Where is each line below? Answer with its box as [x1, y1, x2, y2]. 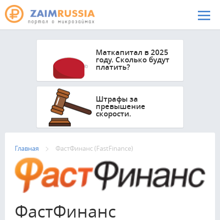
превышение [96, 101, 145, 111]
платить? [96, 62, 130, 72]
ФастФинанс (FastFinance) [55, 144, 133, 153]
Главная [15, 144, 39, 153]
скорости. [96, 109, 131, 119]
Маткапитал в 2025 [96, 47, 168, 57]
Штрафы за [96, 94, 138, 104]
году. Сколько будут [96, 55, 169, 65]
